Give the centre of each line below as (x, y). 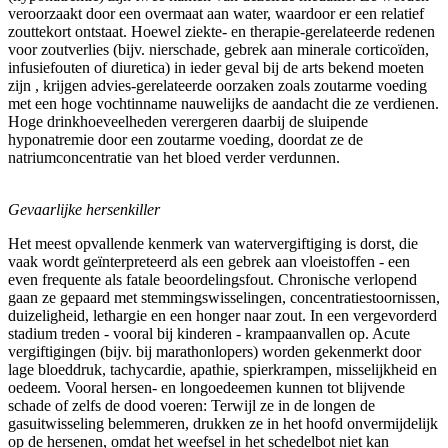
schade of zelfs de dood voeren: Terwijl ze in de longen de (191, 405)
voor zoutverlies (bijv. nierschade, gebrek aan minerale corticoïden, (218, 49)
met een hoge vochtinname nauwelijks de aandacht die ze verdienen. (223, 103)
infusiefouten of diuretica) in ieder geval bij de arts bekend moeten (216, 67)
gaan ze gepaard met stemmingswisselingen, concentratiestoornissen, (224, 297)
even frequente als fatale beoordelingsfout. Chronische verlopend (212, 279)
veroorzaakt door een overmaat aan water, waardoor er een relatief (216, 13)
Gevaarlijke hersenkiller (84, 209)
